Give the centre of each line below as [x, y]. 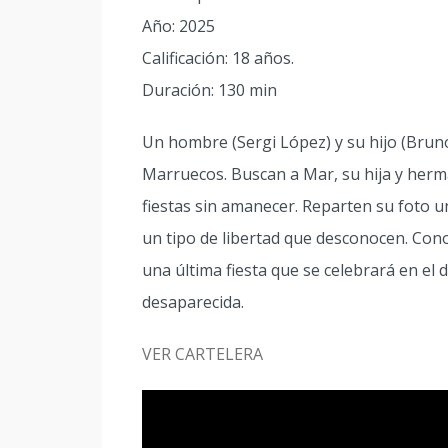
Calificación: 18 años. [218, 57]
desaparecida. [193, 301]
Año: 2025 [178, 25]
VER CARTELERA [202, 353]
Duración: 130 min [209, 89]
